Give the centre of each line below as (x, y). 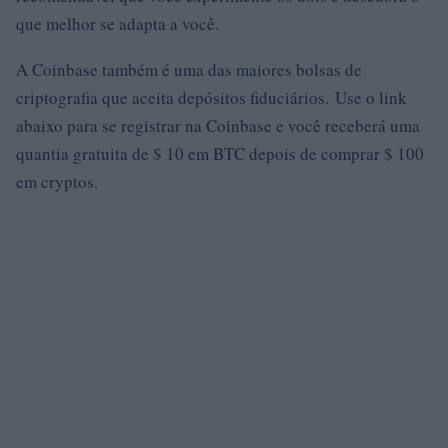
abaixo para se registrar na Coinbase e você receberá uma (218, 125)
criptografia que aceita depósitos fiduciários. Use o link (211, 97)
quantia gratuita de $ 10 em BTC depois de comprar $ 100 (220, 153)
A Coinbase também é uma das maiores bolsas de (189, 69)
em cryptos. (57, 181)
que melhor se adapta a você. (117, 23)
